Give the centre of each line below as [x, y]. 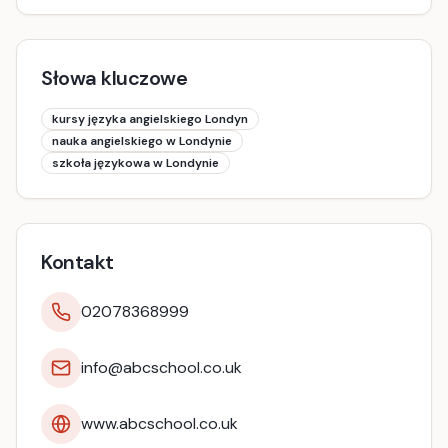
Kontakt [77, 262]
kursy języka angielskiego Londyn [150, 119]
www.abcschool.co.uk [159, 423]
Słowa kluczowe [114, 78]
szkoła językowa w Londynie [135, 163]
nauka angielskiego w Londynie [142, 141]
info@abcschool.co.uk [161, 367]
